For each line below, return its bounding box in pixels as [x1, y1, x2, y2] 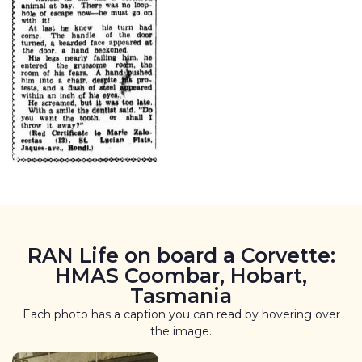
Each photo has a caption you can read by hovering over [22, 307, 340, 322]
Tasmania [130, 284, 232, 309]
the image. [150, 324, 212, 339]
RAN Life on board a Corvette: [27, 243, 335, 268]
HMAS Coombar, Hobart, [55, 263, 307, 288]
